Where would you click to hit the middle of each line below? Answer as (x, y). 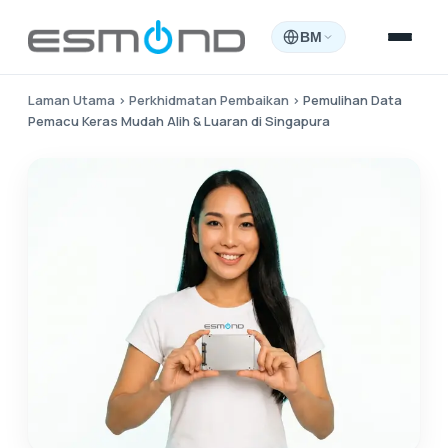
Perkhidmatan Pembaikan (209, 100)
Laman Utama (71, 100)
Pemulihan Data (352, 100)
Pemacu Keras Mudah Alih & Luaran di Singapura (179, 121)
